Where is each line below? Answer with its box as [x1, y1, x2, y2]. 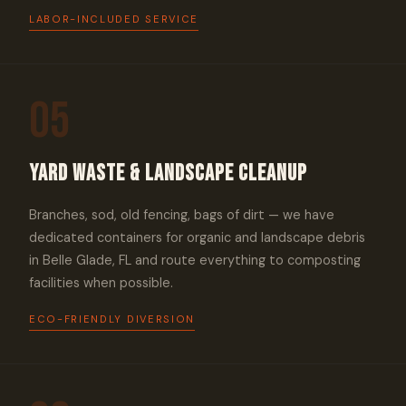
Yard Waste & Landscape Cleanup [29, 160, 307, 187]
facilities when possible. [29, 275, 173, 291]
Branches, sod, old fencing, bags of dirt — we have [29, 207, 334, 223]
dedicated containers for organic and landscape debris [29, 229, 365, 246]
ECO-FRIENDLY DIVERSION [29, 313, 195, 325]
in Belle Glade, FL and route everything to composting [29, 252, 361, 268]
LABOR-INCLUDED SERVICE [29, 13, 198, 25]
